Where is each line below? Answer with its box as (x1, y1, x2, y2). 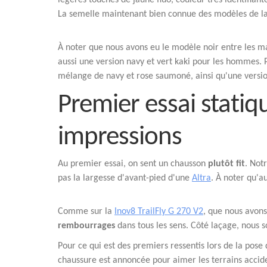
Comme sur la (58, 207, 114, 216)
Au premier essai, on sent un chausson (58, 159, 208, 169)
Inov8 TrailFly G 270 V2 (114, 207, 203, 216)
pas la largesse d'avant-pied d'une (58, 173, 192, 183)
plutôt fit (208, 159, 245, 169)
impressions (58, 124, 182, 151)
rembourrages (58, 221, 115, 231)
